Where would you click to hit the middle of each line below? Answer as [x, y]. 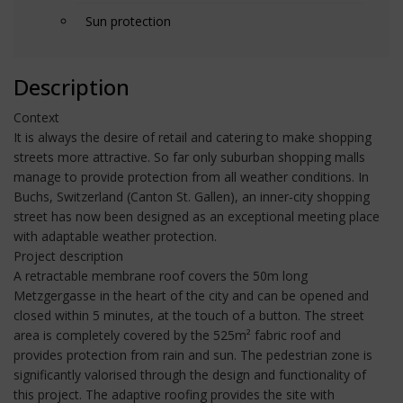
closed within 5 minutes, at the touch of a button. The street [189, 315]
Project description [68, 255]
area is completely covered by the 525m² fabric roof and [177, 335]
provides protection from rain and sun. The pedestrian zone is [193, 354]
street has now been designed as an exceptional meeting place [197, 216]
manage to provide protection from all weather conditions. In [191, 176]
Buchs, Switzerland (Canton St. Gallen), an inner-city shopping [192, 196]
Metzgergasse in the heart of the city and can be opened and [191, 295]
